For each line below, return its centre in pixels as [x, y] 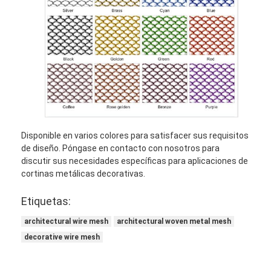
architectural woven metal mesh [174, 221]
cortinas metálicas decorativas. [83, 173]
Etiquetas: [46, 201]
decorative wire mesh [62, 237]
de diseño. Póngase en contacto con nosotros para [121, 148]
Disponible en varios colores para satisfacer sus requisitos [135, 135]
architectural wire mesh [67, 221]
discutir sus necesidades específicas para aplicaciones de [135, 161]
